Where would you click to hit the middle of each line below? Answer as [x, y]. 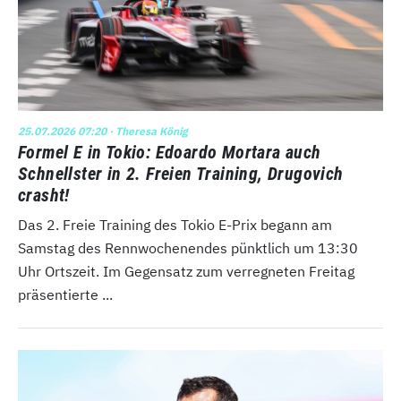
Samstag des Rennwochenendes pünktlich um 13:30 [188, 248]
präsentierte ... [65, 295]
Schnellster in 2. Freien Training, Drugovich [181, 174]
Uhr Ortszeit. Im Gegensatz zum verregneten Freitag [186, 272]
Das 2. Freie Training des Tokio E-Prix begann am [175, 225]
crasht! [44, 196]
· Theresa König [147, 132]
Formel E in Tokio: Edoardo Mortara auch [170, 153]
